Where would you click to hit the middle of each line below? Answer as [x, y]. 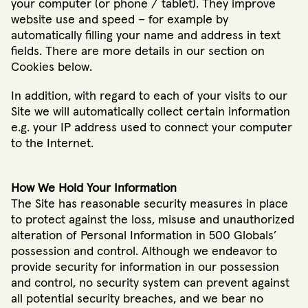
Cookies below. [52, 67]
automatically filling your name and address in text [146, 35]
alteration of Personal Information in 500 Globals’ [144, 235]
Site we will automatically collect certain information [151, 112]
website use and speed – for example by [120, 20]
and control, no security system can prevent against [150, 283]
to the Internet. [52, 143]
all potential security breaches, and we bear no [137, 299]
